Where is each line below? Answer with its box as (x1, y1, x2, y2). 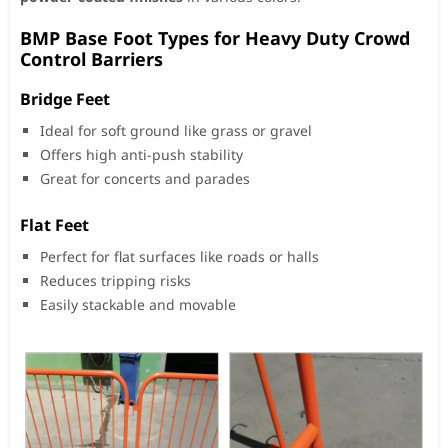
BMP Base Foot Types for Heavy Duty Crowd (20, 25, 410, 50)
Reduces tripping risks (40, 270, 191, 290)
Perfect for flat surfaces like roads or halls (40, 246, 319, 266)
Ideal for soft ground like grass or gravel (40, 120, 312, 140)
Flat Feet (20, 213, 89, 236)
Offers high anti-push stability (40, 144, 243, 164)
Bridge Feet (20, 87, 110, 110)
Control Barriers (20, 46, 163, 71)
